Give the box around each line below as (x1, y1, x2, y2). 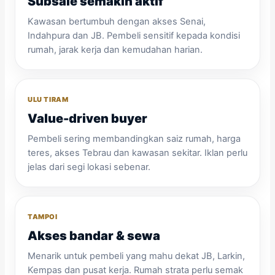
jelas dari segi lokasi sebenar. (28, 161, 150, 173)
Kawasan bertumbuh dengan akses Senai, (28, 16, 206, 28)
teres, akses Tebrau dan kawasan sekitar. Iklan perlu (28, 147, 247, 159)
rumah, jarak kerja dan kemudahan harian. (28, 44, 203, 56)
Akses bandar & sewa (28, 228, 160, 244)
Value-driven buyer (28, 111, 147, 126)
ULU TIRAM (28, 95, 69, 104)
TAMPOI (28, 212, 58, 222)
